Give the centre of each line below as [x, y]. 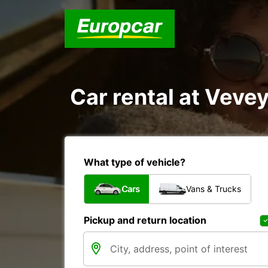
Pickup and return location [145, 220]
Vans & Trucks [214, 189]
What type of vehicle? [135, 162]
